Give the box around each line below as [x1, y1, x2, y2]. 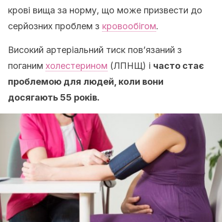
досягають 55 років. [8, 92, 100, 103]
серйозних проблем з [8, 21, 102, 31]
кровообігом [102, 21, 156, 31]
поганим [8, 60, 46, 71]
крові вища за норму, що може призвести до [8, 5, 202, 15]
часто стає [153, 60, 204, 71]
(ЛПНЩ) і [108, 60, 153, 71]
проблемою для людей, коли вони [8, 76, 164, 87]
